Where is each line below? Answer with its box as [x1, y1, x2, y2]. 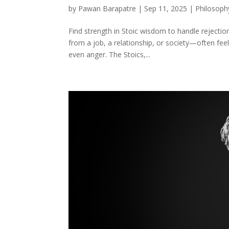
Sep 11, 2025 [144, 4, 188, 14]
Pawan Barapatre [78, 4, 136, 14]
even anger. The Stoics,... [68, 50, 151, 60]
